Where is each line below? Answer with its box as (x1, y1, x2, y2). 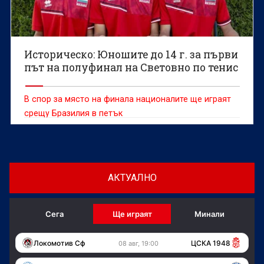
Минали (194, 209, 225, 219)
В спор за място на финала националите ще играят (24, 94, 232, 104)
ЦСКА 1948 (190, 238, 230, 247)
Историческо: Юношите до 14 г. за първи (24, 47, 239, 61)
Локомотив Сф (34, 238, 86, 247)
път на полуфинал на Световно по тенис (24, 60, 239, 74)
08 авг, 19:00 (118, 239, 159, 248)
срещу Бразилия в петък (24, 108, 123, 118)
